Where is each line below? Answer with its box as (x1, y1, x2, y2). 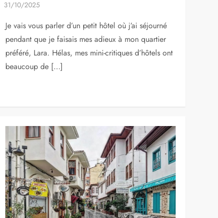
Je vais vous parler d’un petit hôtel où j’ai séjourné (5, 19, 167, 31)
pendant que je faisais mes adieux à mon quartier (5, 33, 166, 45)
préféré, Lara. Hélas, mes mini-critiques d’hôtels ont (5, 47, 173, 58)
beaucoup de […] (5, 60, 63, 72)
